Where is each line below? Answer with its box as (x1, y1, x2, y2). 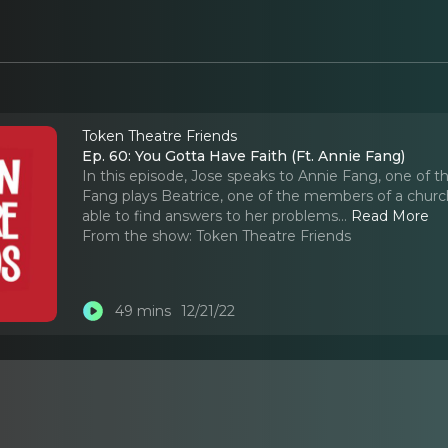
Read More (351, 206, 430, 225)
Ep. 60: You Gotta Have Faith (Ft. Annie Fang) (82, 146, 406, 165)
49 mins (114, 302, 171, 321)
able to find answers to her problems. (82, 206, 342, 225)
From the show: (82, 226, 193, 245)
